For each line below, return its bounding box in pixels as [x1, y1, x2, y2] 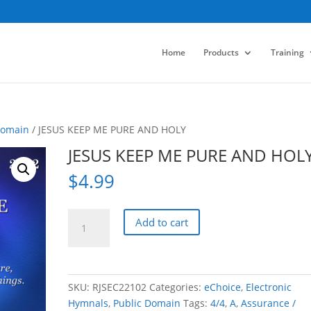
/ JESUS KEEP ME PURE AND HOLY [29, 123, 187, 136]
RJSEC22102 [92, 280, 147, 294]
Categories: [149, 280, 205, 294]
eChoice [204, 280, 242, 294]
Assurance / [241, 296, 296, 310]
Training [270, 46, 304, 58]
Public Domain [113, 296, 181, 310]
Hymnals [68, 296, 109, 310]
